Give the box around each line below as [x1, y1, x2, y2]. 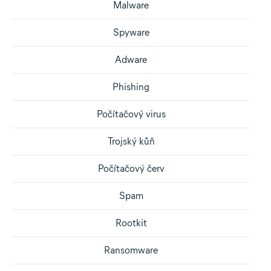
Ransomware [104, 244, 158, 256]
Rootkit [115, 217, 147, 229]
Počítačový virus [96, 108, 166, 120]
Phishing [113, 81, 149, 93]
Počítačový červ [97, 163, 165, 174]
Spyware [113, 27, 149, 38]
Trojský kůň [107, 135, 155, 147]
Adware [115, 54, 147, 65]
